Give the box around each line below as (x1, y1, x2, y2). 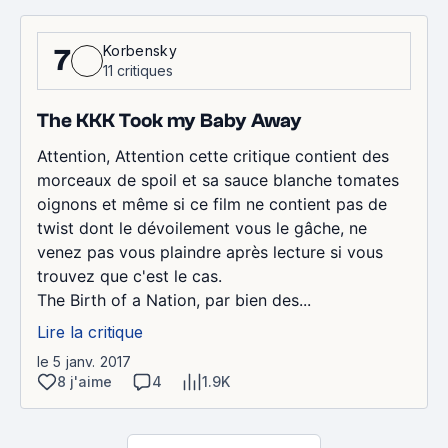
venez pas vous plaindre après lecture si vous (37, 241, 383, 262)
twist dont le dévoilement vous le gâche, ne (37, 217, 367, 238)
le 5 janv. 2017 (37, 352, 132, 370)
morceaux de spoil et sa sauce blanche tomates (37, 169, 399, 190)
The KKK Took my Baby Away (37, 108, 302, 132)
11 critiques (103, 61, 173, 79)
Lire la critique (37, 321, 143, 342)
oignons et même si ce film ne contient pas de (37, 193, 387, 214)
